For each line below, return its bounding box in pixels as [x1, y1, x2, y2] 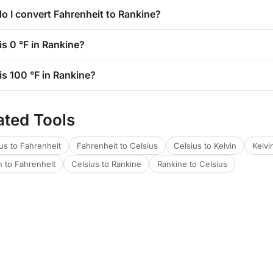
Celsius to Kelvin [174, 141, 236, 151]
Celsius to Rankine [71, 159, 141, 169]
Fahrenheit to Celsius [77, 141, 158, 151]
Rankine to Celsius [157, 159, 227, 169]
